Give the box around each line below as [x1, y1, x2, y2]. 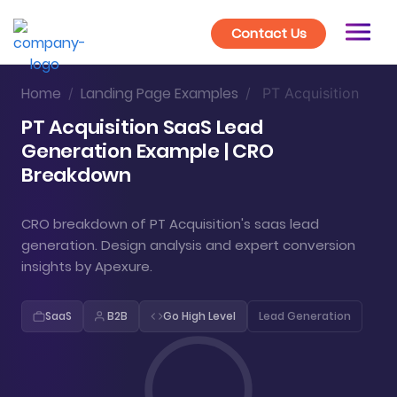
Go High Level [163, 308, 236, 323]
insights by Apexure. [21, 257, 152, 276]
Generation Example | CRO [21, 137, 274, 165]
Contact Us [230, 24, 307, 43]
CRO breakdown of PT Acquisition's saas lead [21, 214, 319, 233]
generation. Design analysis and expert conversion [21, 236, 355, 254]
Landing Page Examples [81, 83, 238, 104]
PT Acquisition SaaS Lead [21, 113, 263, 141]
